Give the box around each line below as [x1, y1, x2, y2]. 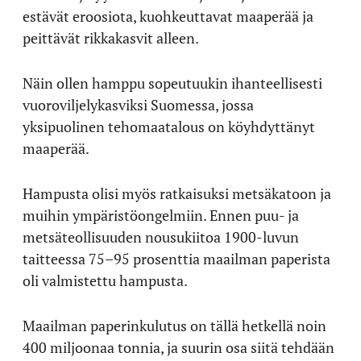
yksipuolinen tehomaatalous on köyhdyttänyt [23, 116, 315, 136]
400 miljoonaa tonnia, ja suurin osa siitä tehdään [23, 337, 334, 357]
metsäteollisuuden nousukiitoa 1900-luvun [23, 226, 299, 247]
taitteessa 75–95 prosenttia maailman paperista [23, 248, 330, 268]
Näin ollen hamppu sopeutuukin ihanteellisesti [23, 73, 322, 93]
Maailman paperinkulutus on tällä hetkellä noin [23, 315, 326, 335]
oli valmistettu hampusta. [23, 270, 188, 290]
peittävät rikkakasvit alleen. [23, 27, 199, 48]
